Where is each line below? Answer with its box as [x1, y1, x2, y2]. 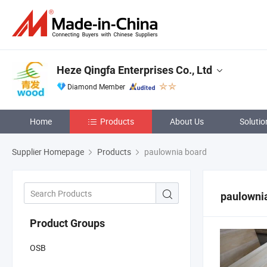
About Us [170, 116, 204, 127]
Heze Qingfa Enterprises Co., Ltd [57, 64, 212, 76]
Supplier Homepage [12, 146, 84, 157]
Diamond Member [67, 82, 125, 91]
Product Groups [30, 216, 105, 229]
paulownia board [142, 146, 207, 157]
